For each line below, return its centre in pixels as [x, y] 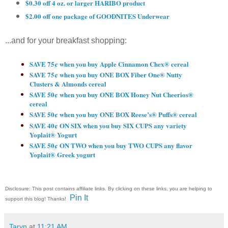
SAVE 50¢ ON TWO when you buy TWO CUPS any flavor [111, 145]
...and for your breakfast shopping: [66, 41]
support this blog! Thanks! [36, 199]
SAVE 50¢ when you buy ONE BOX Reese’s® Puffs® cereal [113, 115]
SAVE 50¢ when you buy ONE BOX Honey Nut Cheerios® [111, 95]
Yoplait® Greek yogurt [62, 154]
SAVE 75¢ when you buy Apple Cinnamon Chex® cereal [109, 64]
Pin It [79, 198]
